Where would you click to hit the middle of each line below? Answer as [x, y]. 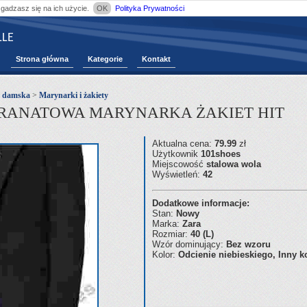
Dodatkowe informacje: [201, 203]
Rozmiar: [171, 234]
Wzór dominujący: [189, 244]
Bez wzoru [248, 244]
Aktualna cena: [183, 144]
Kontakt [156, 59]
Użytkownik [176, 154]
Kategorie [105, 59]
